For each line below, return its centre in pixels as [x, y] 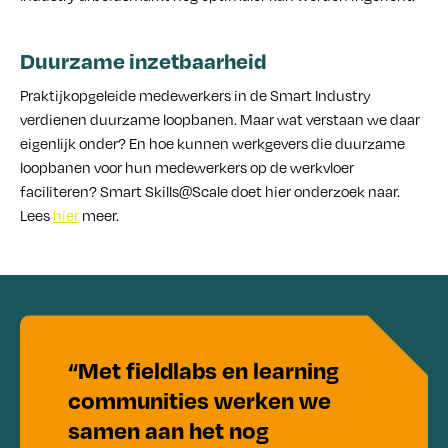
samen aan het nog [168, 430]
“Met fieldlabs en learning [203, 370]
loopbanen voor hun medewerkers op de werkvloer [187, 167]
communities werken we [199, 400]
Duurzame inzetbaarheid [143, 61]
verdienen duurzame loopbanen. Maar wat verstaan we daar [220, 119]
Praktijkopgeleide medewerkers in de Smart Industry [195, 95]
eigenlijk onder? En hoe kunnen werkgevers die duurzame [212, 143]
